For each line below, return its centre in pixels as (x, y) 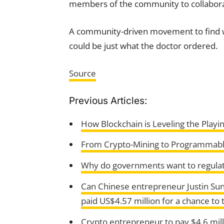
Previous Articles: (108, 100)
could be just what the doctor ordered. (143, 45)
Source (82, 73)
